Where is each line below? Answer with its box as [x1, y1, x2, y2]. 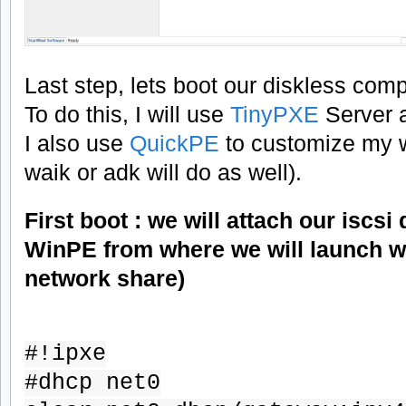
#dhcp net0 [24, 370, 160, 397]
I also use [24, 130, 130, 156]
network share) [24, 265, 185, 291]
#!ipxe [24, 341, 106, 368]
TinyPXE [230, 101, 325, 127]
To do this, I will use [24, 101, 230, 127]
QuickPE [130, 130, 226, 156]
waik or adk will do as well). [24, 159, 302, 185]
